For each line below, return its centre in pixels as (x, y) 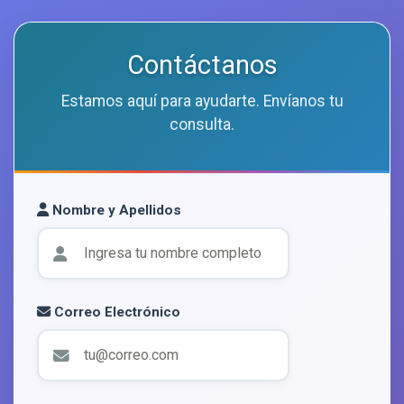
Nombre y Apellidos (115, 211)
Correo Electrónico (115, 312)
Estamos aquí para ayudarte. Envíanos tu (202, 101)
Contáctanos (202, 65)
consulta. (202, 125)
